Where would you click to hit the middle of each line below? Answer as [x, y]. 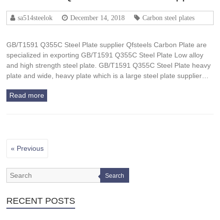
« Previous [27, 148]
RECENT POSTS [41, 201]
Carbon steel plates [169, 18]
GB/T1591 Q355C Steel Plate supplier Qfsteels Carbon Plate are [107, 45]
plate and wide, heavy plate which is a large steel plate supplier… [108, 76]
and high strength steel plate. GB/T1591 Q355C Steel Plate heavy [109, 65]
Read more [27, 95]
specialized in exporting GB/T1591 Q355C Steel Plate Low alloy [105, 55]
